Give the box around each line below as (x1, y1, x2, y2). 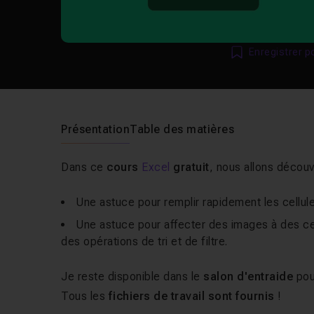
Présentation (61, 123, 130, 136)
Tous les (61, 289, 109, 303)
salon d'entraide (203, 270, 296, 283)
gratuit (170, 161, 210, 174)
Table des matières (130, 123, 235, 136)
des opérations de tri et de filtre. (61, 235, 228, 248)
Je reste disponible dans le (61, 270, 204, 283)
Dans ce (61, 161, 107, 174)
